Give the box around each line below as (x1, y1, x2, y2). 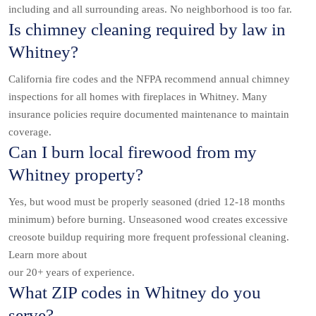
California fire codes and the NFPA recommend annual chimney (8, 73, 290, 85)
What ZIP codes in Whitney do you (8, 283, 261, 303)
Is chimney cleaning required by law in (8, 20, 286, 39)
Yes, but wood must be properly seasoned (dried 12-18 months (8, 196, 285, 208)
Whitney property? (8, 165, 143, 185)
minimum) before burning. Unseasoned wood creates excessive (8, 214, 288, 226)
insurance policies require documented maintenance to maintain (8, 109, 289, 121)
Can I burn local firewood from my (8, 142, 257, 162)
